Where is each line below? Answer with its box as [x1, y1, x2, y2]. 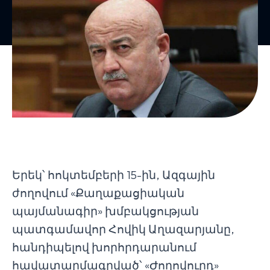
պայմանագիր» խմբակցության [12, 204, 199, 219]
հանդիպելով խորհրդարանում [12, 240, 196, 255]
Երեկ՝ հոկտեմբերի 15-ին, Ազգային [12, 168, 215, 183]
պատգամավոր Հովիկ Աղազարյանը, [12, 222, 234, 237]
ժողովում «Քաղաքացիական [12, 186, 184, 201]
